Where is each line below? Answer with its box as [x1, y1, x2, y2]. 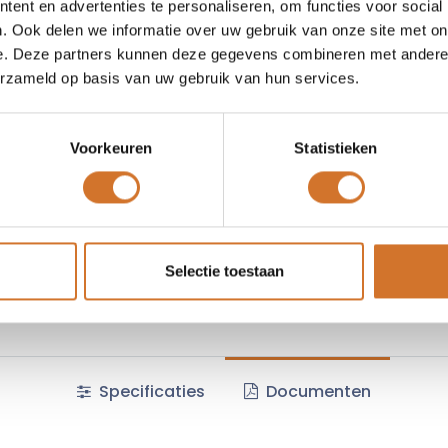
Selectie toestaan [164, 262, 284, 280]
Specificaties [95, 380, 206, 403]
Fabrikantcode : [239, 209, 353, 230]
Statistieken [294, 139, 378, 157]
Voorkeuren [70, 139, 152, 157]
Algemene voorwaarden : [239, 263, 424, 284]
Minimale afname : [239, 236, 372, 257]
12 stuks [379, 238, 432, 255]
